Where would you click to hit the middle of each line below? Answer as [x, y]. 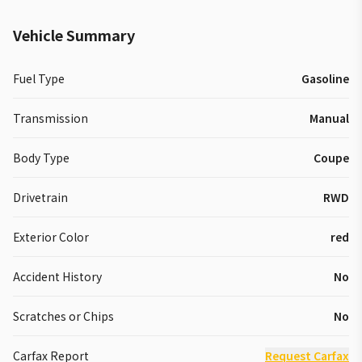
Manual [329, 118]
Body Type [41, 158]
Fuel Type [39, 78]
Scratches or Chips [63, 316]
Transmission [51, 118]
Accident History [57, 276]
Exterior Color [51, 237]
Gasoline [325, 78]
